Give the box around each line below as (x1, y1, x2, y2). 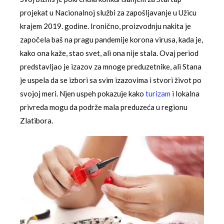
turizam (145, 88, 170, 98)
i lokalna (170, 88, 199, 98)
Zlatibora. (20, 115, 53, 125)
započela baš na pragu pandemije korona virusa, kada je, (20, 34, 203, 44)
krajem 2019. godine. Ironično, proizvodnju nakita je (20, 21, 191, 30)
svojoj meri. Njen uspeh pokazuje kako (20, 88, 145, 98)
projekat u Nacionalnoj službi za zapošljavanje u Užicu (20, 7, 196, 17)
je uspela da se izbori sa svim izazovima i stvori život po (20, 75, 201, 84)
